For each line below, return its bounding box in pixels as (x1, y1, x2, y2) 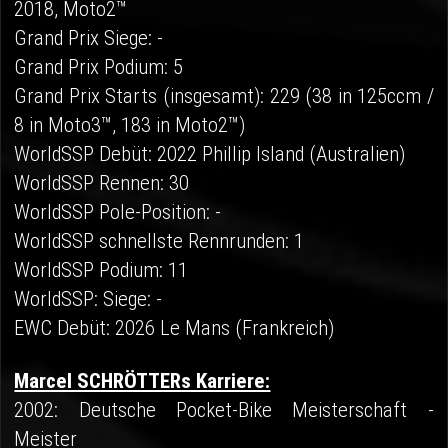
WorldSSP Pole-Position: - (14, 200, 222, 225)
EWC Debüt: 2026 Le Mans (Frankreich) (14, 316, 335, 341)
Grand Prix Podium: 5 (14, 55, 184, 80)
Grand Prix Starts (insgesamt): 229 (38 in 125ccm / (14, 84, 434, 109)
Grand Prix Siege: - (14, 26, 164, 51)
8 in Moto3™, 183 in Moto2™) (14, 113, 246, 138)
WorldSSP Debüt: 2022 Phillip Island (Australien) (14, 142, 406, 167)
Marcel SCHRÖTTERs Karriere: (14, 369, 271, 394)
